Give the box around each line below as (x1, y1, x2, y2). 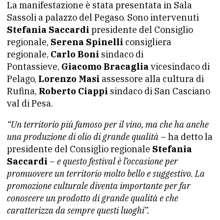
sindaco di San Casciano (108, 85, 210, 97)
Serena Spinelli (51, 36, 123, 48)
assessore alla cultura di (100, 73, 204, 84)
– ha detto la (159, 131, 213, 142)
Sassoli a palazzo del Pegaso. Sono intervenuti (7, 12, 199, 23)
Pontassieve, (7, 61, 61, 72)
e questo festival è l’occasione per (57, 156, 178, 167)
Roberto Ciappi (39, 85, 108, 97)
